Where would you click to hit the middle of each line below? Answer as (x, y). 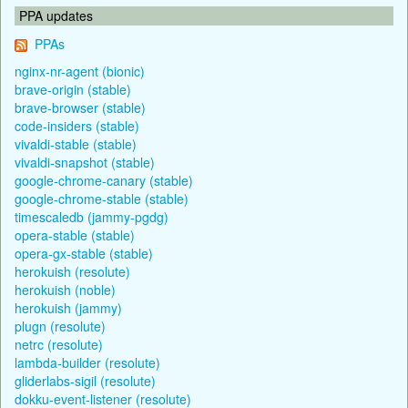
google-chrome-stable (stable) (102, 198)
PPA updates (56, 15)
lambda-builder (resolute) (87, 362)
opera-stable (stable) (75, 235)
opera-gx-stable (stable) (84, 253)
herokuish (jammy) (68, 307)
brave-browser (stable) (80, 107)
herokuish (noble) (65, 289)
